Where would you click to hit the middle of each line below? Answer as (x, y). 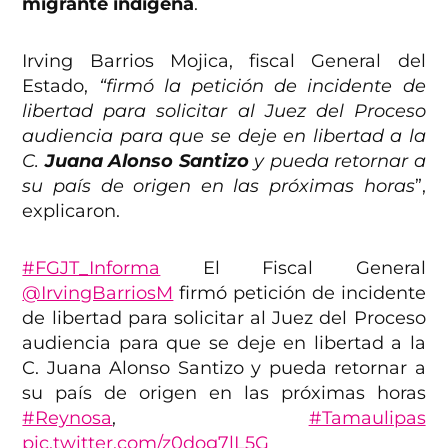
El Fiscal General (293, 267)
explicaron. (71, 210)
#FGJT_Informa (91, 267)
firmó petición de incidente (299, 292)
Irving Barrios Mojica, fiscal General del (224, 60)
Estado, (60, 85)
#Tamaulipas (367, 417)
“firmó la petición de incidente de (262, 85)
